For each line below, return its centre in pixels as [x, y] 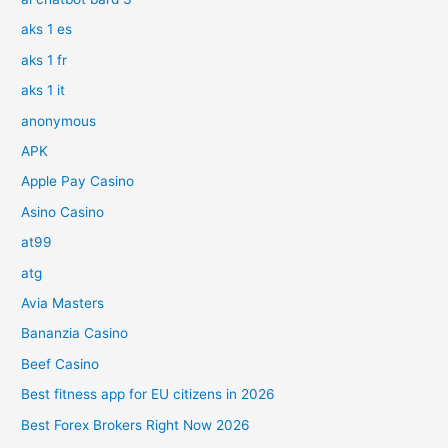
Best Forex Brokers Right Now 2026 [136, 424]
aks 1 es [47, 29]
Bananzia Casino [75, 333]
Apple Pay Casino [78, 181]
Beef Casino [60, 363]
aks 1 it [43, 90]
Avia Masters [63, 303]
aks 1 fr [44, 59]
